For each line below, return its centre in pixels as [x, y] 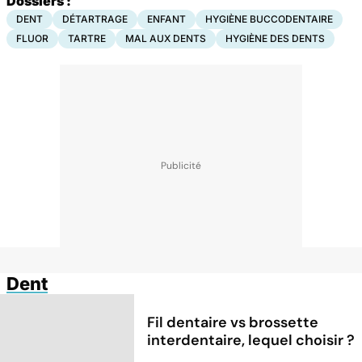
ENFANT [166, 19]
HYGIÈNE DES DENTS [275, 38]
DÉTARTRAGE [95, 19]
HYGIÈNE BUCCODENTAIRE [269, 19]
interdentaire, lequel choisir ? [251, 341]
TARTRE [87, 38]
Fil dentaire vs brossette [233, 323]
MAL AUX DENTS [166, 38]
